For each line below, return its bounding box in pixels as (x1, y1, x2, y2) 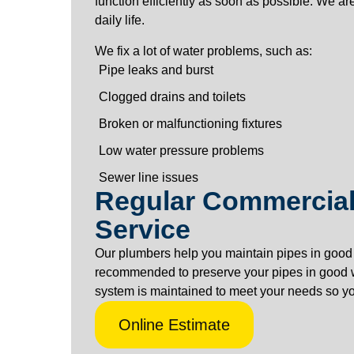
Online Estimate (118, 315, 230, 333)
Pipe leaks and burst (98, 62, 213, 77)
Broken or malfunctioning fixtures (98, 116, 282, 130)
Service (94, 214, 190, 244)
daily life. (94, 13, 145, 28)
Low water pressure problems (98, 143, 264, 157)
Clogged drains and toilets (98, 89, 246, 104)
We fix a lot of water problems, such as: (94, 43, 312, 58)
